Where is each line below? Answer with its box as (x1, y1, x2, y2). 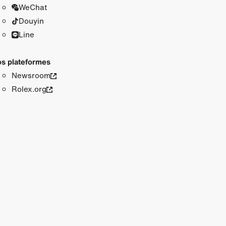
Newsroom (11, 69, 50, 81)
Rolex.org (11, 83, 46, 94)
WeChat (18, 1, 47, 13)
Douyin (18, 15, 44, 26)
